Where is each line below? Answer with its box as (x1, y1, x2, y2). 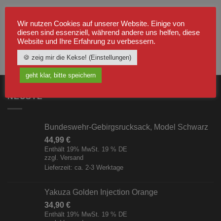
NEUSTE (7, 92, 43, 101)
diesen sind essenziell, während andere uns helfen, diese (17, 28, 200, 37)
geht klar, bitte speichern (26, 71, 96, 79)
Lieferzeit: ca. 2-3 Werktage (44, 163, 123, 171)
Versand (60, 153, 83, 161)
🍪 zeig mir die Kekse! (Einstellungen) (23, 53, 131, 61)
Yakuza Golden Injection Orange (44, 187, 158, 196)
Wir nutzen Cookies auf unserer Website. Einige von (17, 19, 184, 28)
